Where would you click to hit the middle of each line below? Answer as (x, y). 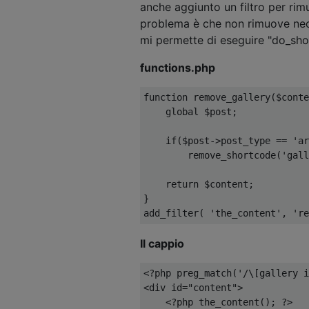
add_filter (171, 213)
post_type (248, 140)
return (182, 184)
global (182, 111)
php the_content (218, 302)
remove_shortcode (210, 155)
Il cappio (162, 243)
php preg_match (193, 273)
